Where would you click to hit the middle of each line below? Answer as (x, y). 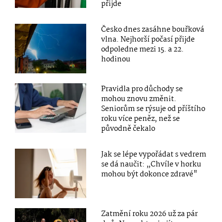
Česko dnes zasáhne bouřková (153, 29)
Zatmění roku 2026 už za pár (150, 214)
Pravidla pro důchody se (142, 89)
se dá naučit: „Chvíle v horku (151, 164)
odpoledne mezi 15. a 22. (143, 49)
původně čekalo (128, 129)
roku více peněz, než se (141, 119)
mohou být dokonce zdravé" (150, 174)
